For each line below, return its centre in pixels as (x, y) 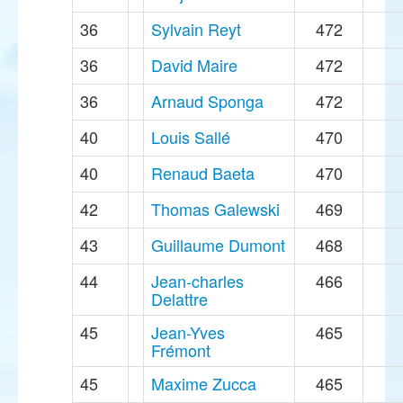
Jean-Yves (188, 332)
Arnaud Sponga (207, 101)
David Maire (194, 65)
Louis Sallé (191, 137)
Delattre (179, 299)
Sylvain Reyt (196, 29)
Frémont (181, 350)
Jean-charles (197, 281)
